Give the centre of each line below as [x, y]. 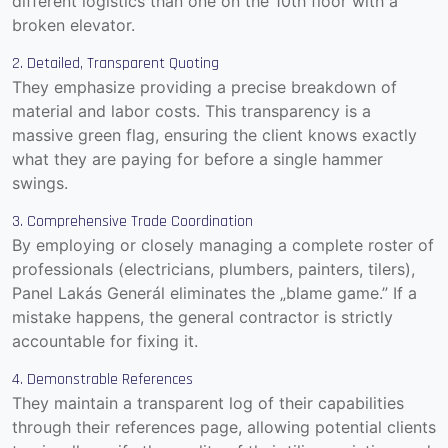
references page [176, 427]
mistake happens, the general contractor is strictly [202, 317]
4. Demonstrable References [102, 380]
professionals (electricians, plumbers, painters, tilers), [213, 269]
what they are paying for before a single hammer [197, 159]
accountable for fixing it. [105, 341]
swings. [40, 183]
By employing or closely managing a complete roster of [223, 245]
